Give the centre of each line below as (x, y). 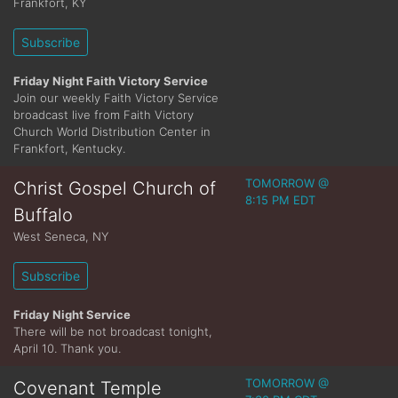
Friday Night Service (72, 314)
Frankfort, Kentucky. (69, 148)
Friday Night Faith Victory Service (111, 81)
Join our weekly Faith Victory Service (116, 98)
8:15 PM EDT (281, 200)
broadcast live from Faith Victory (103, 115)
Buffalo (43, 215)
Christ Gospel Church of (115, 188)
